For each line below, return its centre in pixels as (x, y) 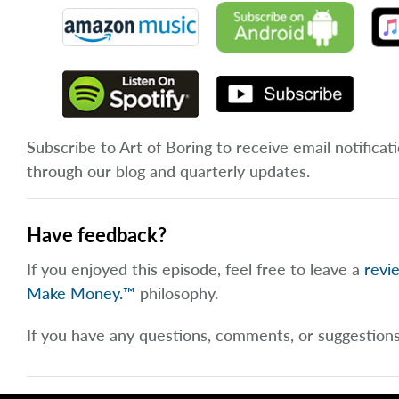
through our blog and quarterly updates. (168, 171)
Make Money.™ (81, 293)
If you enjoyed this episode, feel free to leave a (195, 269)
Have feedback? (97, 235)
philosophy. (177, 293)
